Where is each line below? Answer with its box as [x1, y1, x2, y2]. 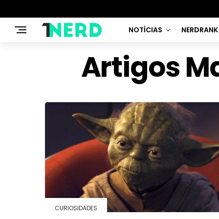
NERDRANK [181, 25, 218, 35]
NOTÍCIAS [129, 25, 162, 35]
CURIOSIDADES [55, 203, 97, 212]
